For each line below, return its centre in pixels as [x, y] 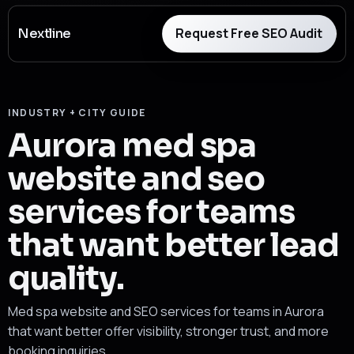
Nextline [44, 33]
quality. [66, 279]
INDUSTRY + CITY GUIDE [77, 112]
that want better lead [173, 246]
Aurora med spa [132, 146]
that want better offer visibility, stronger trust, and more [168, 331]
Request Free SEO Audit [249, 34]
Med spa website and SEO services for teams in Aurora [166, 312]
